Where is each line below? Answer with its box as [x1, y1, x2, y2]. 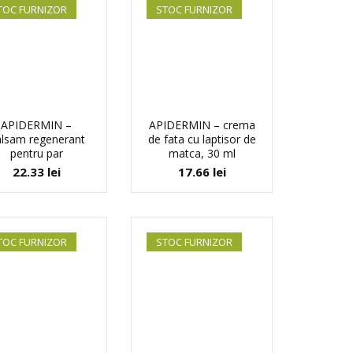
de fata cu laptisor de [147, 132, 256, 147]
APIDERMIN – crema [148, 117, 255, 132]
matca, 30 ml [168, 146, 236, 161]
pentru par [9, 146, 63, 161]
